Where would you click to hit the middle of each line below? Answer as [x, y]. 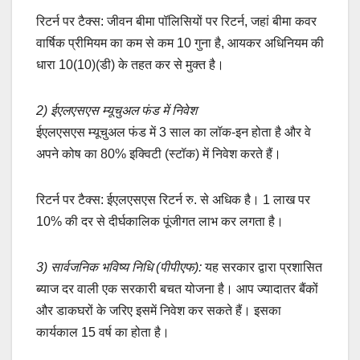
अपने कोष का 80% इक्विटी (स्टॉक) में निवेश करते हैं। [159, 154]
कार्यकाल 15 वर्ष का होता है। [103, 333]
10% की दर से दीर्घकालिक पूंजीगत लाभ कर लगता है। [160, 222]
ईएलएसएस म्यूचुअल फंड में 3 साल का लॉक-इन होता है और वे [174, 133]
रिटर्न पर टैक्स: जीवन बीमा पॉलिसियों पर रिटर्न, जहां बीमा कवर [176, 22]
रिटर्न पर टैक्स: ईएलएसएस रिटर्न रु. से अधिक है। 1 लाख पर [173, 200]
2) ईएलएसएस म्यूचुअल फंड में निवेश [117, 111]
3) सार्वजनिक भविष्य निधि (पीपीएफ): [119, 268]
